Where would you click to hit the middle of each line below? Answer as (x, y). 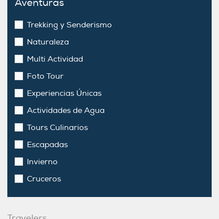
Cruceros (44, 179)
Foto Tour (45, 76)
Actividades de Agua (66, 110)
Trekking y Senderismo (69, 25)
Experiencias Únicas (64, 93)
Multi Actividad (55, 59)
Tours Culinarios (57, 128)
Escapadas (47, 145)
